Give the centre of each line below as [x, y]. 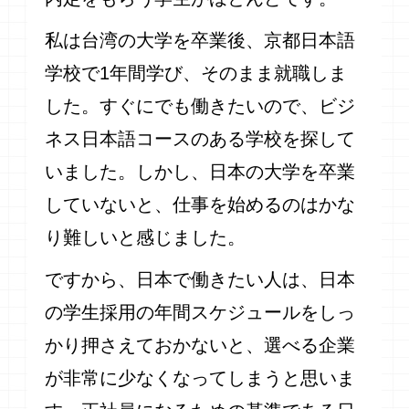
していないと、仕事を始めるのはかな [200, 205]
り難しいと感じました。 [146, 238]
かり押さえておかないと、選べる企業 [200, 346]
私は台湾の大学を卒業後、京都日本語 [200, 41]
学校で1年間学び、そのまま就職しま [196, 73]
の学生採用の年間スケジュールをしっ [200, 313]
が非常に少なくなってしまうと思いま [200, 378]
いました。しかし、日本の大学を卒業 [200, 172]
